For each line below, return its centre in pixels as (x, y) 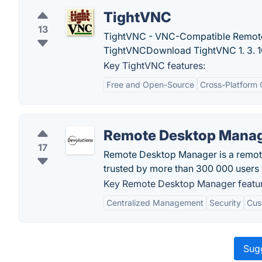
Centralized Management (155, 203)
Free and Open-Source (150, 85)
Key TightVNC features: (154, 65)
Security (225, 203)
